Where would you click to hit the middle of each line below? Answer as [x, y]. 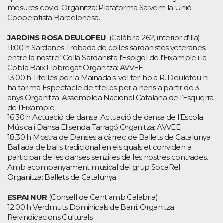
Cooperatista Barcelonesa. [54, 17]
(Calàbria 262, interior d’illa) [154, 37]
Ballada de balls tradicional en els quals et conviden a [99, 147]
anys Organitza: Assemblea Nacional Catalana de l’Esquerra [111, 97]
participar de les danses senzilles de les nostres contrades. [108, 157]
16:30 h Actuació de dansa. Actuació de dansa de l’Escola [105, 117]
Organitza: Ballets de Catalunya [62, 177]
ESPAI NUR [27, 197]
